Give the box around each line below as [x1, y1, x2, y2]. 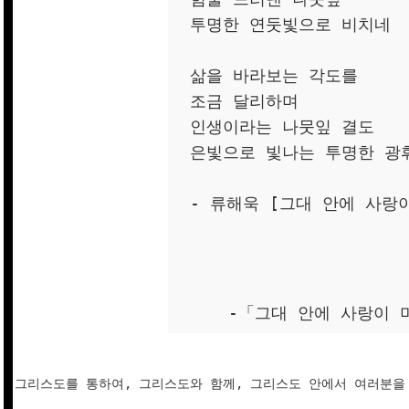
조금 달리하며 [190, 92, 299, 111]
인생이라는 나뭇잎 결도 [190, 118, 374, 137]
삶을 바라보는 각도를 [190, 67, 358, 86]
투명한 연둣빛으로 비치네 [190, 16, 391, 35]
